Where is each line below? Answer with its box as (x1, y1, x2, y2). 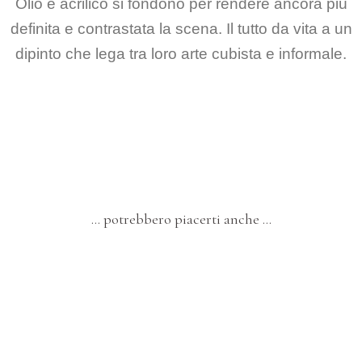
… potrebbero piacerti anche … (90, 210, 271, 229)
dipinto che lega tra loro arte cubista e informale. (15, 45, 347, 63)
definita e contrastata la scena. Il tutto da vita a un (10, 20, 352, 38)
